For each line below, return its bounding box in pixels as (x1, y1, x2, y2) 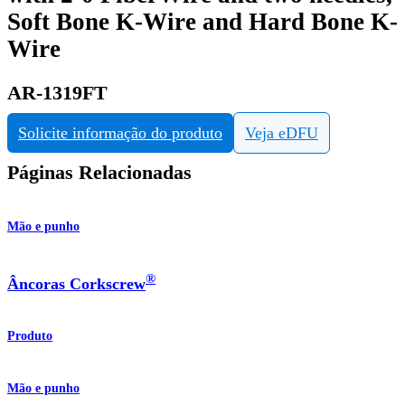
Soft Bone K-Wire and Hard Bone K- (7, 8, 398, 36)
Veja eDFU (245, 124, 318, 143)
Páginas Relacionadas (7, 162, 192, 184)
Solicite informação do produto (18, 124, 222, 143)
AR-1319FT (7, 81, 108, 104)
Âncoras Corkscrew (7, 274, 146, 293)
